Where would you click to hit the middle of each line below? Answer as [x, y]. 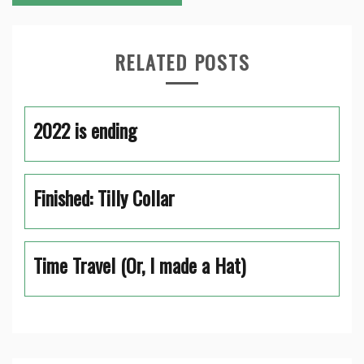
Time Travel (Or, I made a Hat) [139, 264]
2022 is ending [85, 130]
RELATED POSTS [182, 61]
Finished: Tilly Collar [104, 197]
